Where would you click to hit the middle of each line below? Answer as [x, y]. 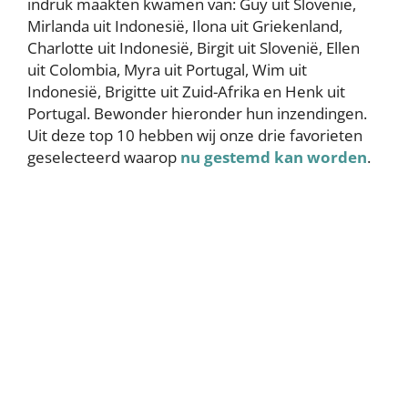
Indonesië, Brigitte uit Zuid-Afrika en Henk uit [186, 92]
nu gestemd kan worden [274, 157]
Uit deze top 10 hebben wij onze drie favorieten [195, 135]
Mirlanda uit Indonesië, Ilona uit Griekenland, [185, 26]
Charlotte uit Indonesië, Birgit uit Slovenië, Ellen [194, 48]
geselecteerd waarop [104, 157]
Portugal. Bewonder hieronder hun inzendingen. [197, 113]
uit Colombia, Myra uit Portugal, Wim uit [167, 70]
